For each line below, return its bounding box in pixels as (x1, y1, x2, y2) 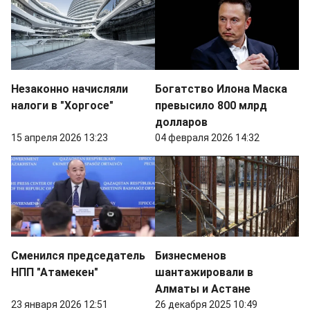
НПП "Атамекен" (11, 266, 98, 280)
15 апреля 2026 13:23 (11, 131, 108, 143)
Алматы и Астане (155, 282, 250, 296)
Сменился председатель (11, 249, 145, 263)
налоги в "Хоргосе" (11, 98, 113, 112)
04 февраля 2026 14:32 (155, 131, 259, 143)
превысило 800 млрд (155, 98, 267, 112)
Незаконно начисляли (11, 82, 128, 95)
